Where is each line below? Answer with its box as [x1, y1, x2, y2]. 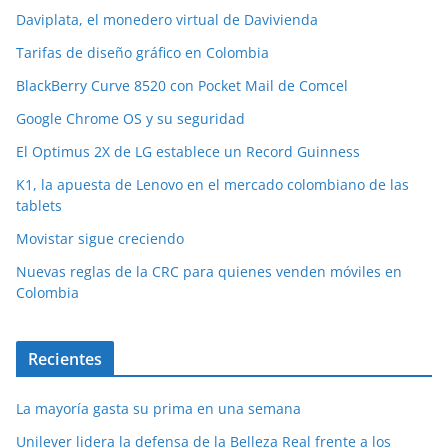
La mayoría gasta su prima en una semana [16, 399, 301, 419]
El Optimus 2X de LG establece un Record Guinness [16, 142, 360, 162]
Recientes [28, 348, 103, 371]
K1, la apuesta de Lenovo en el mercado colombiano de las [16, 175, 409, 195]
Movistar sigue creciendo [16, 229, 184, 249]
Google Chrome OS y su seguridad [16, 109, 245, 129]
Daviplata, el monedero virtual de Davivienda [16, 10, 318, 30]
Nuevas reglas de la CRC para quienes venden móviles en [16, 262, 402, 282]
